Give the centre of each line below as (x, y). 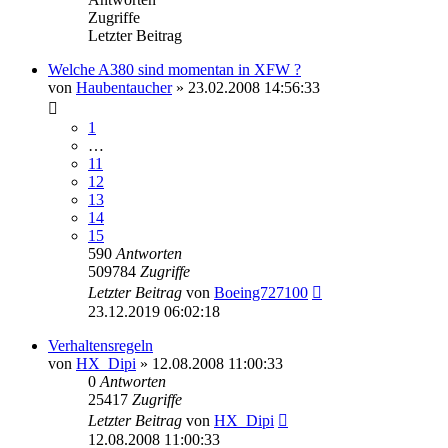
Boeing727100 (261, 292)
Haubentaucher (124, 87)
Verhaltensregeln (100, 345)
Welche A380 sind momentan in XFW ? (174, 69)
